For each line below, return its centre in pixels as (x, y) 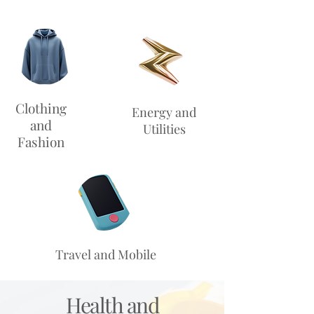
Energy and (164, 112)
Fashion (41, 142)
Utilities (164, 129)
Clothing (41, 108)
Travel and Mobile (106, 254)
